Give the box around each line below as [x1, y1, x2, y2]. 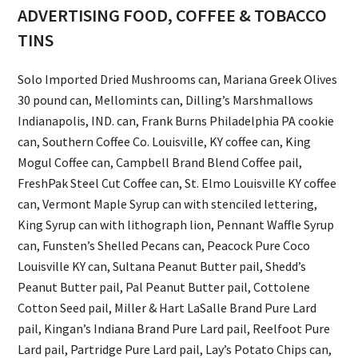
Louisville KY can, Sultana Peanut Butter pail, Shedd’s [18, 258, 307, 275]
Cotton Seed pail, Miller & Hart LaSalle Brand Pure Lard [18, 300, 317, 316]
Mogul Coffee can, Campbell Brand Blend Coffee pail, [18, 154, 303, 171]
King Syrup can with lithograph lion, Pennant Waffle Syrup [18, 217, 335, 233]
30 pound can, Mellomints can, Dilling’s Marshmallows [18, 92, 314, 109]
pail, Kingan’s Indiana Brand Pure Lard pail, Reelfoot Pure [18, 320, 331, 337]
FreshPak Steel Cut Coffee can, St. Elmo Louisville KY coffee [18, 175, 337, 192]
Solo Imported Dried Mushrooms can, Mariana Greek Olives [18, 71, 338, 88]
